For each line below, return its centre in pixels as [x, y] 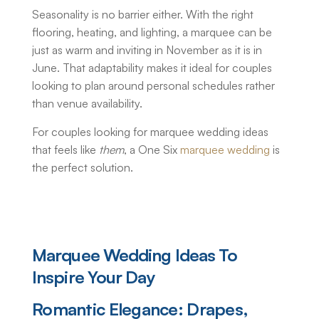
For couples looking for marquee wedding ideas [150, 132]
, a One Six [152, 150]
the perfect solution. [83, 168]
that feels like [66, 150]
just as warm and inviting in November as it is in [147, 50]
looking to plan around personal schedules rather [153, 86]
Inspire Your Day [94, 277]
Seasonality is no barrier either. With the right [143, 15]
